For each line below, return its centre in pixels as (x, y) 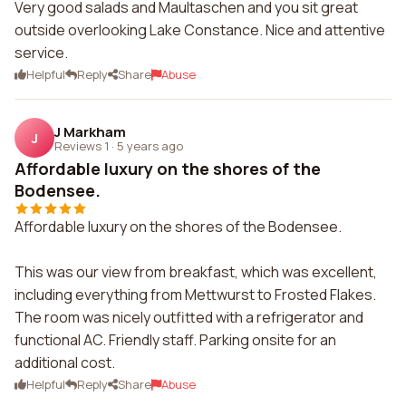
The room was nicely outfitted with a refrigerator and (189, 317)
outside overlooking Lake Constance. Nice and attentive (200, 30)
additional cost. (65, 362)
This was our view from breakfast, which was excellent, (196, 272)
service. (41, 53)
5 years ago (150, 145)
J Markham (90, 131)
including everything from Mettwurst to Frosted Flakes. (195, 295)
